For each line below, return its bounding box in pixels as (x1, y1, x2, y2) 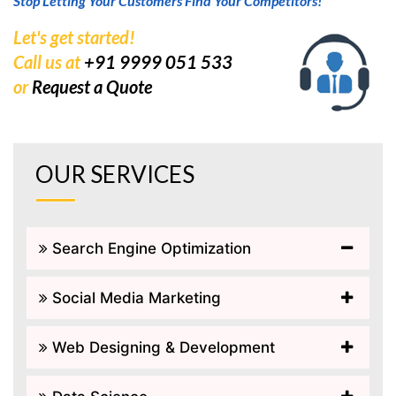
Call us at (13, 50, 84, 72)
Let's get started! (13, 26, 135, 48)
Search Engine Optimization (48, 239, 251, 257)
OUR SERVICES (35, 159, 194, 188)
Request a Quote (32, 75, 152, 97)
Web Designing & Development (48, 338, 275, 356)
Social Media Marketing (48, 288, 221, 307)
